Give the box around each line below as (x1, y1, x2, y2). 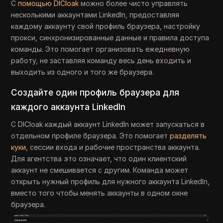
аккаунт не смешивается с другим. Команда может (11, 165, 189, 174)
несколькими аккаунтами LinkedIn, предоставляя (11, 10, 180, 19)
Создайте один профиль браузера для (11, 87, 180, 98)
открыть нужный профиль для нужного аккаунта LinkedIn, (11, 177, 210, 186)
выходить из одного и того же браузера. (11, 67, 154, 76)
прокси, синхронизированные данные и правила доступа (11, 33, 210, 42)
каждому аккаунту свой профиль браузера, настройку (11, 21, 201, 30)
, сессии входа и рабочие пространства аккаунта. (26, 142, 201, 151)
